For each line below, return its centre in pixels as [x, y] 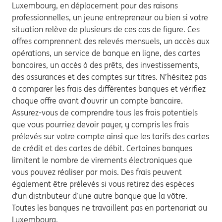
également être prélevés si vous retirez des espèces [103, 184]
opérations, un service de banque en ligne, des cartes [106, 53]
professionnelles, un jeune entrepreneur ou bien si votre [110, 17]
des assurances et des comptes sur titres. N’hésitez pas [109, 77]
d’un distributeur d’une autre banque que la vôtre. [100, 196]
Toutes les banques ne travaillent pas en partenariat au [110, 208]
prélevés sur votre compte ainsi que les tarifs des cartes [111, 136]
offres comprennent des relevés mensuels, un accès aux [111, 41]
